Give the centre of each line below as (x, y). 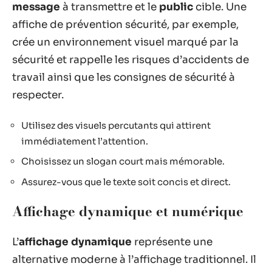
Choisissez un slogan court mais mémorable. (123, 161)
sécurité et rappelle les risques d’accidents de (131, 60)
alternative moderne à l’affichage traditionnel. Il (134, 259)
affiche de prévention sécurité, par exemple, (125, 25)
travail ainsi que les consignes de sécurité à (124, 77)
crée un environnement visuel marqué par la (125, 42)
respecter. (38, 95)
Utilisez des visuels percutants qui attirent (116, 125)
